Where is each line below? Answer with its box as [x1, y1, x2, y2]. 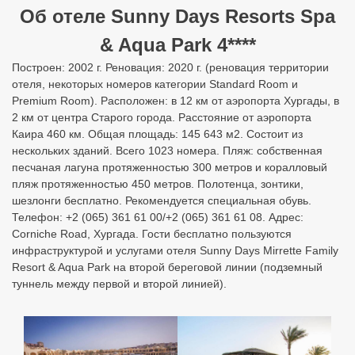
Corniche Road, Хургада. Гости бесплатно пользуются [12, 227, 292, 240]
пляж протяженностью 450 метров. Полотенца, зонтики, [12, 177, 303, 190]
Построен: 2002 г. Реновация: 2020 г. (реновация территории [12, 61, 329, 74]
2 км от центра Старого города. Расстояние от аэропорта [12, 111, 311, 124]
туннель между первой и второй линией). [12, 277, 227, 290]
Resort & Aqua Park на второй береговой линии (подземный [12, 261, 323, 273]
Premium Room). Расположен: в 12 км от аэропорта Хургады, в [12, 94, 339, 107]
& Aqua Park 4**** [99, 34, 256, 55]
